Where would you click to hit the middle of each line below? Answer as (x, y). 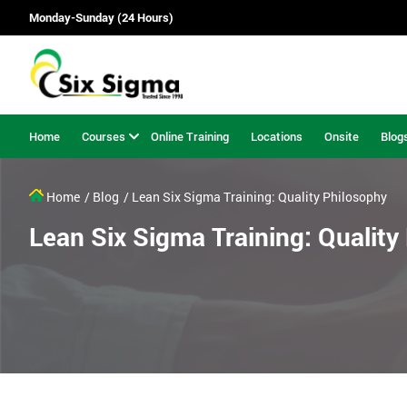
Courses (104, 136)
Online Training (190, 136)
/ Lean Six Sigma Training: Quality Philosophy (255, 197)
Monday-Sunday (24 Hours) (101, 18)
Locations (277, 136)
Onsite (342, 136)
